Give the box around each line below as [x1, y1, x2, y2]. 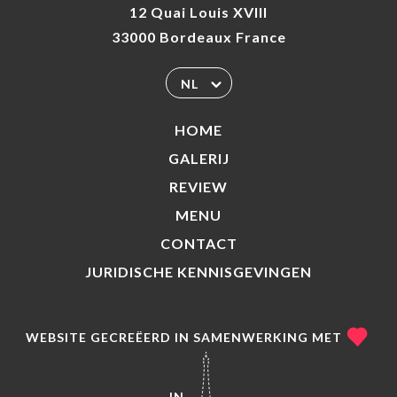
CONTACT [160, 235, 237, 252]
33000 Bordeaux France [111, 28, 286, 45]
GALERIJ [167, 150, 230, 167]
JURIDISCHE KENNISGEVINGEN [85, 263, 312, 280]
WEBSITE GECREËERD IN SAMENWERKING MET [25, 329, 342, 345]
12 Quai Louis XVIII [129, 4, 268, 20]
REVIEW [169, 178, 228, 195]
